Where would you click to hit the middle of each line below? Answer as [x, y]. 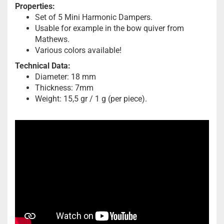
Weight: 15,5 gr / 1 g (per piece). [91, 99]
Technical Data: [43, 66]
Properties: [35, 6]
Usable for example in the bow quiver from [109, 28]
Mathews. [52, 39]
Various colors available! [78, 50]
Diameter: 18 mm [65, 77]
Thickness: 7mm [64, 88]
